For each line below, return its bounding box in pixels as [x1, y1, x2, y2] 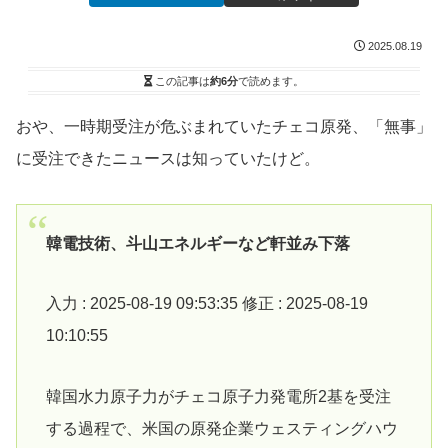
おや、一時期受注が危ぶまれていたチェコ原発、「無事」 [16, 118, 432, 136]
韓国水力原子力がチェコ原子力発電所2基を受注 [45, 388, 391, 406]
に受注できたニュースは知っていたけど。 [16, 150, 320, 168]
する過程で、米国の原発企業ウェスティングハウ [45, 420, 398, 438]
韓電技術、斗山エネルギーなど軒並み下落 [45, 234, 350, 252]
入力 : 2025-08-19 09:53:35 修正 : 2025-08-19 [45, 295, 368, 313]
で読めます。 [238, 75, 304, 88]
